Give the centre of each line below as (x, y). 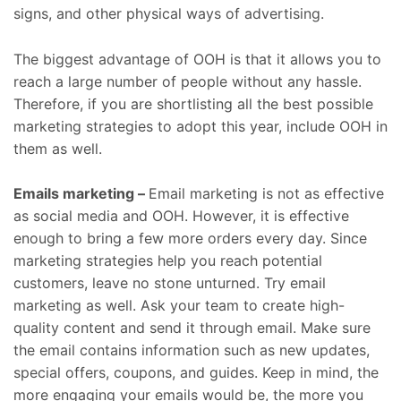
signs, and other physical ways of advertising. (171, 14)
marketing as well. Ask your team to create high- (179, 306)
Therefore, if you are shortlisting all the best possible (193, 103)
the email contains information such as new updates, (192, 350)
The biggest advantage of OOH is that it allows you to (197, 59)
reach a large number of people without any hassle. (188, 81)
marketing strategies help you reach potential (168, 261)
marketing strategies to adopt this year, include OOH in (200, 126)
